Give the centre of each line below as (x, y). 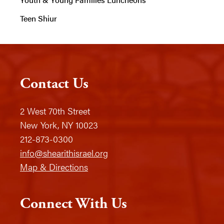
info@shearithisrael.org (64, 153)
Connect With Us (73, 204)
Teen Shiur (38, 18)
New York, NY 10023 (59, 125)
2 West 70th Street (55, 111)
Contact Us (54, 84)
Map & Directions (54, 167)
